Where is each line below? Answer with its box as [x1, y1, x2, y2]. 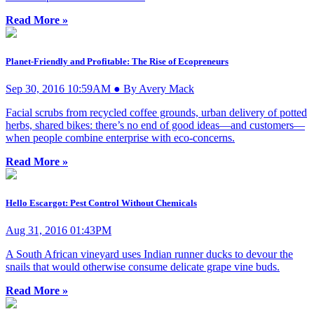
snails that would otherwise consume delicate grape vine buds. [6, 261, 280, 273]
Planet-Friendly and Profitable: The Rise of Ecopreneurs [6, 55, 228, 67]
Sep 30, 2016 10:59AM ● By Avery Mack [6, 83, 194, 95]
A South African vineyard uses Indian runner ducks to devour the [6, 248, 293, 261]
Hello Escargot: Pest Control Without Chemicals [6, 198, 197, 209]
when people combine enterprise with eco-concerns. [6, 132, 235, 144]
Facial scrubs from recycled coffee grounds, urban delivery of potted [6, 107, 307, 119]
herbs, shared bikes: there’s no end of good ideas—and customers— [6, 119, 305, 132]
